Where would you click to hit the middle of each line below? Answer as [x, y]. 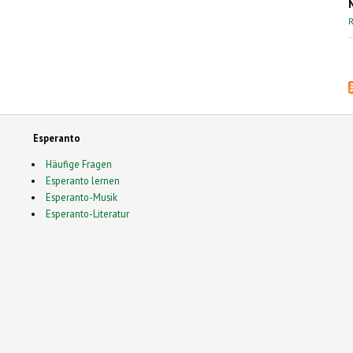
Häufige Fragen [78, 164]
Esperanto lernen [82, 181]
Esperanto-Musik [81, 197]
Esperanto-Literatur [87, 214]
